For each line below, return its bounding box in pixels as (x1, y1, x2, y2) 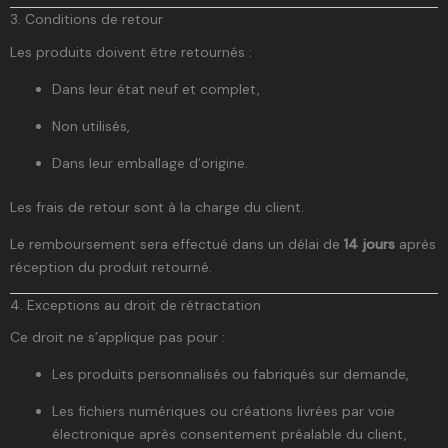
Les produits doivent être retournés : (10, 42, 252, 61)
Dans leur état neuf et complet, (52, 79, 260, 98)
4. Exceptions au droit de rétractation (10, 295, 261, 314)
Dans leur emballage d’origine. (52, 153, 248, 172)
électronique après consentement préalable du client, (52, 425, 407, 444)
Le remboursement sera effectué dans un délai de (10, 234, 344, 253)
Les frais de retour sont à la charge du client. (10, 197, 304, 216)
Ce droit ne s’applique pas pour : (10, 328, 225, 347)
